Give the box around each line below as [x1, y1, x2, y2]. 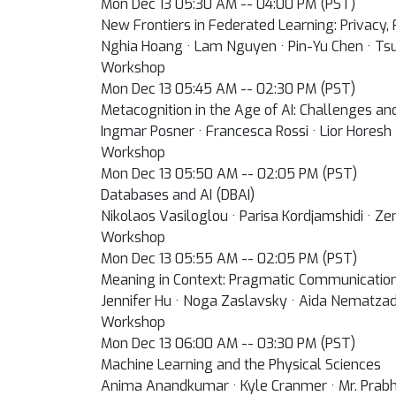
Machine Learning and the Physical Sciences [101, 355, 381, 374]
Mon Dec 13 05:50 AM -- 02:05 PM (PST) [101, 164, 357, 183]
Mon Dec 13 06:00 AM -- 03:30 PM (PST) [101, 334, 355, 353]
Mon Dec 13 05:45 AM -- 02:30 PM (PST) [101, 80, 355, 98]
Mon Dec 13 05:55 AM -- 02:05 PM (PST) [101, 249, 357, 268]
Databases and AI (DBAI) [101, 186, 255, 204]
